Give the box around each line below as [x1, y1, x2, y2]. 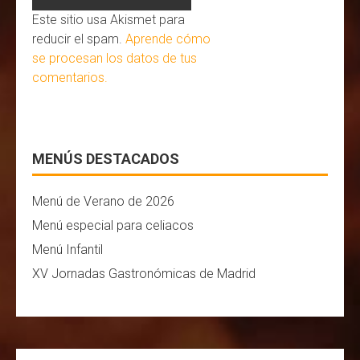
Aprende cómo [125, 31, 211, 47]
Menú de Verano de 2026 [32, 193, 174, 209]
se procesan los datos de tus [32, 50, 197, 66]
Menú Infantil [32, 241, 103, 257]
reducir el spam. [32, 31, 125, 47]
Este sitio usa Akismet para [32, 11, 185, 27]
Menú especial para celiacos [32, 217, 194, 233]
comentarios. [32, 69, 108, 85]
